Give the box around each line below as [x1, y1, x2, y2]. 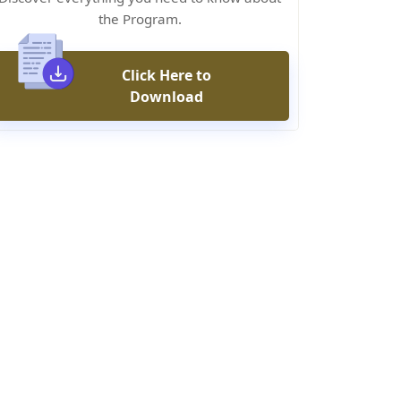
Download [130, 87, 203, 107]
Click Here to [122, 65, 211, 85]
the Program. [98, 10, 182, 28]
